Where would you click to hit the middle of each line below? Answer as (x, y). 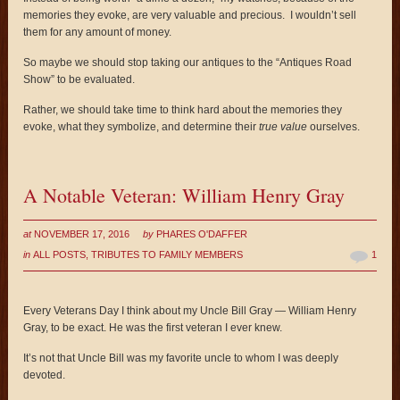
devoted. (45, 375)
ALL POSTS (60, 254)
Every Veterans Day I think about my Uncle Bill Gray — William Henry (190, 310)
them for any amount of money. (98, 32)
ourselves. (334, 126)
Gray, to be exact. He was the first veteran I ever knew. (153, 327)
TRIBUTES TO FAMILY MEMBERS (167, 254)
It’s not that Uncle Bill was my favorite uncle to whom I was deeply (181, 358)
